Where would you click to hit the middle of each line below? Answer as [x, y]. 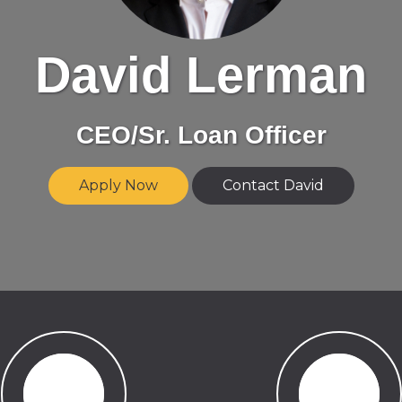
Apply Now [118, 186]
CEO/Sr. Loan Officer [201, 135]
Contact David [273, 186]
